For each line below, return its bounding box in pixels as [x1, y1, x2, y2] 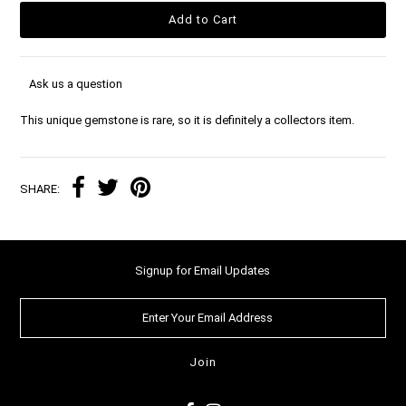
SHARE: [20, 181, 61, 196]
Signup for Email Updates [135, 263, 271, 277]
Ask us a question [29, 76, 123, 91]
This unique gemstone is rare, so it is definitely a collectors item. [20, 112, 355, 127]
